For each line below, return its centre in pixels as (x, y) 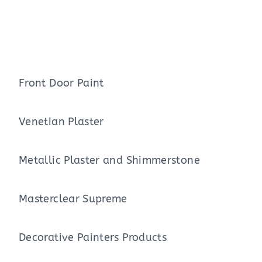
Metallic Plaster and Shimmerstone (109, 161)
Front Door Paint (61, 83)
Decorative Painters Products (93, 238)
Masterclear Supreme (73, 199)
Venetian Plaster (61, 122)
